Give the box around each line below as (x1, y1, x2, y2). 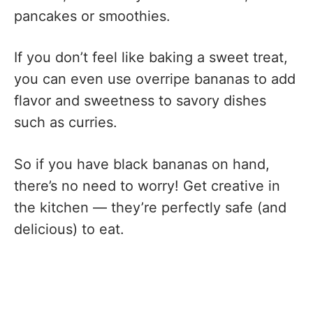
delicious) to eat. (14, 220, 124, 238)
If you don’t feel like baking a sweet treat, (14, 49, 288, 66)
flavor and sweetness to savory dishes (14, 92, 266, 110)
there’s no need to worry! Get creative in (14, 177, 280, 194)
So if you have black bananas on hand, (14, 155, 270, 173)
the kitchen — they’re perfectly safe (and (14, 198, 286, 216)
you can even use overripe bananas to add (14, 71, 296, 88)
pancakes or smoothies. (14, 8, 170, 25)
